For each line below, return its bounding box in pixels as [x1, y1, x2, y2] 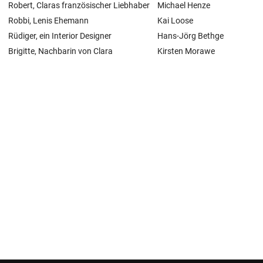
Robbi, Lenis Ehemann [8, 16, 89, 25]
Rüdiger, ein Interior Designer [8, 31, 112, 41]
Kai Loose [157, 16, 193, 25]
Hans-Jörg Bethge [157, 31, 224, 41]
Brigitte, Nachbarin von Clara [8, 46, 113, 56]
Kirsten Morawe [157, 46, 215, 56]
